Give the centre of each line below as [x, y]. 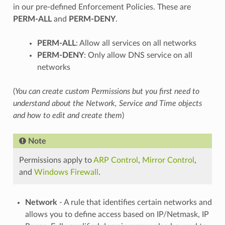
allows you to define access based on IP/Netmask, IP [117, 214]
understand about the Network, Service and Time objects [107, 103]
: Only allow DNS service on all [138, 55]
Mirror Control [168, 160]
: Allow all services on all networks [136, 43]
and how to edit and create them [67, 115]
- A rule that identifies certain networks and [134, 202]
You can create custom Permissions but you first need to [107, 91]
